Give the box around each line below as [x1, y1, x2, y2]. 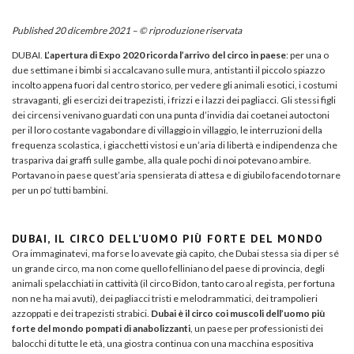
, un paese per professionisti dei [190, 322, 323, 334]
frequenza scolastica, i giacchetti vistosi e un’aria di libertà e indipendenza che [12, 138, 337, 151]
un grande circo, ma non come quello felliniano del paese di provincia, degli [12, 262, 325, 274]
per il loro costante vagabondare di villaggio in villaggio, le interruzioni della [12, 123, 322, 136]
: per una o [286, 48, 329, 61]
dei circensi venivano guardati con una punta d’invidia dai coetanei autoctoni [12, 108, 330, 121]
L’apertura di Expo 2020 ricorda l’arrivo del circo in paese [43, 48, 286, 61]
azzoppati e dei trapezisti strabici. [12, 307, 151, 319]
